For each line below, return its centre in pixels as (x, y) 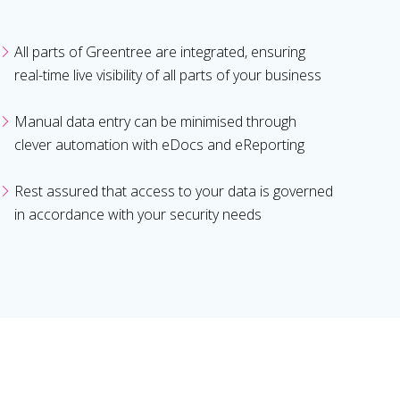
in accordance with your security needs (138, 215)
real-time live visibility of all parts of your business (168, 75)
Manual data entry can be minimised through (155, 122)
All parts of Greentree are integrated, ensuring (160, 52)
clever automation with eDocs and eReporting (159, 145)
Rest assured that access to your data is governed (174, 192)
